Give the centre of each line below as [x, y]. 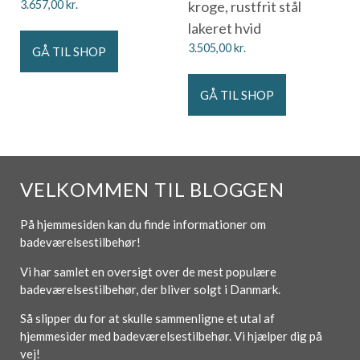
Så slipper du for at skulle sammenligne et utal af [147, 319]
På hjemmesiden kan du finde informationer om [143, 225]
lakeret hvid [225, 29]
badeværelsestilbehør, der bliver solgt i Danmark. [151, 289]
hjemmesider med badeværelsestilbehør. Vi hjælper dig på [171, 336]
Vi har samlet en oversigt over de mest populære [148, 271]
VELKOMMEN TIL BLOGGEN [152, 190]
